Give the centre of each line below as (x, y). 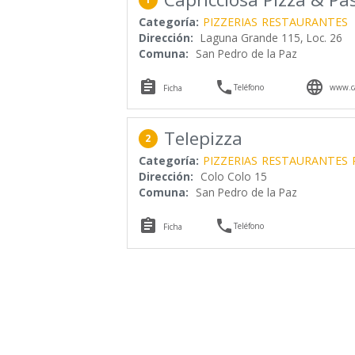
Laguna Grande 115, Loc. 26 (271, 37)
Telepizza (203, 138)
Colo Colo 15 (233, 176)
